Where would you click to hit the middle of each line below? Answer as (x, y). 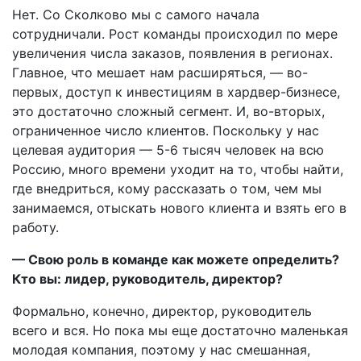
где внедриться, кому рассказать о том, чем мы (167, 188)
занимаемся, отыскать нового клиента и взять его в (179, 207)
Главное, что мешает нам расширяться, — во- (160, 72)
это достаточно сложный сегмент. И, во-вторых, (168, 111)
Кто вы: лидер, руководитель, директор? (147, 278)
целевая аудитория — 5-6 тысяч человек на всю (168, 149)
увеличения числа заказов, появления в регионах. (172, 53)
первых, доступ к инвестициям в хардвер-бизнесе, (176, 91)
